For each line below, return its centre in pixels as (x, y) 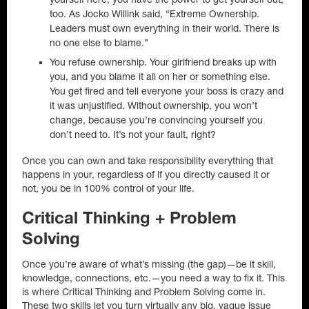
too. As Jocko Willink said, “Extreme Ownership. (154, 14)
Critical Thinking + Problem (129, 219)
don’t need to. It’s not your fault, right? (133, 134)
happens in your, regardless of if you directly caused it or (146, 175)
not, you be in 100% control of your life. (108, 188)
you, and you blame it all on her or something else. (160, 77)
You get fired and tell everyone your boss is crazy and (167, 91)
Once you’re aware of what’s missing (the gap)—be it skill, (149, 264)
